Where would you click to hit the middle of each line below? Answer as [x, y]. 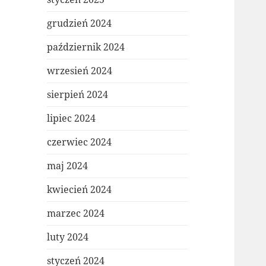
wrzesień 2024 [80, 71]
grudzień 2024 [80, 23]
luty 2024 [68, 237]
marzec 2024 [76, 213]
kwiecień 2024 [80, 190]
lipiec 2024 [72, 118]
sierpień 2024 [78, 95]
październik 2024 [86, 47]
